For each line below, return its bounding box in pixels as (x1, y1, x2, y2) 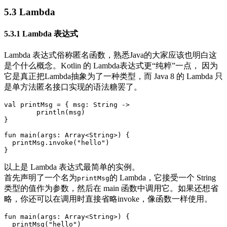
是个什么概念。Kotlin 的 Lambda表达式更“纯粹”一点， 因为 (4, 61, 218, 70)
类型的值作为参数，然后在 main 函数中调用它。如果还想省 (4, 183, 218, 193)
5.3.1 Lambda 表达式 (4, 29, 78, 38)
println (36, 108, 65, 116)
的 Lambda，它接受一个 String (109, 173, 216, 182)
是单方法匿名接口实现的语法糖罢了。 (4, 82, 142, 91)
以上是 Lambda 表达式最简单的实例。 (4, 162, 140, 171)
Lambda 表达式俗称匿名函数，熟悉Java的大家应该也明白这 (4, 50, 217, 59)
